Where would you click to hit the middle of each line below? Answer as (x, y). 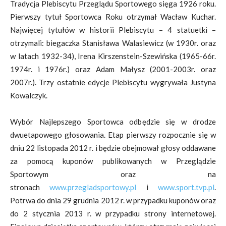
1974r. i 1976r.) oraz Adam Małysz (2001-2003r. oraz (113, 69)
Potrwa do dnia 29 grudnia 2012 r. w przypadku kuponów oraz (113, 200)
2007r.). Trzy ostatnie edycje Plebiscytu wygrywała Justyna (113, 82)
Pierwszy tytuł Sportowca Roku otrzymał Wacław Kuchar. (113, 17)
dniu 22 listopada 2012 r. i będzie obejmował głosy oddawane (113, 148)
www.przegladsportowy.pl (93, 187)
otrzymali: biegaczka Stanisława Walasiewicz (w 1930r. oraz (113, 43)
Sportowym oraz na (113, 174)
